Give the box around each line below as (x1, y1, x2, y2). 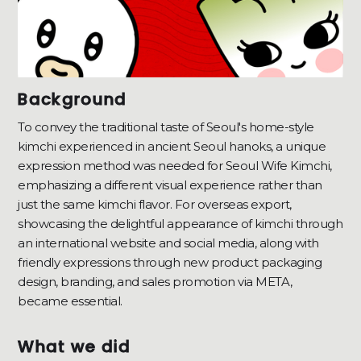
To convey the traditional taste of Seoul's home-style (18, 119, 314, 135)
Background (18, 88, 127, 111)
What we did (18, 335, 131, 359)
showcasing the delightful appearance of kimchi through (18, 216, 343, 232)
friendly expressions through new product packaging (18, 255, 322, 271)
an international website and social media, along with (18, 235, 319, 251)
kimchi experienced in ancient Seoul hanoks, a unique (18, 139, 326, 155)
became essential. (18, 293, 122, 309)
